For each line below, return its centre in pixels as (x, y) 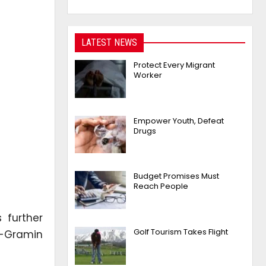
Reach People (161, 186)
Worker (148, 75)
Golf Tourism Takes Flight (181, 232)
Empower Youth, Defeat (179, 121)
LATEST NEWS (110, 42)
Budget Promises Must (177, 176)
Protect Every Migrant (175, 65)
